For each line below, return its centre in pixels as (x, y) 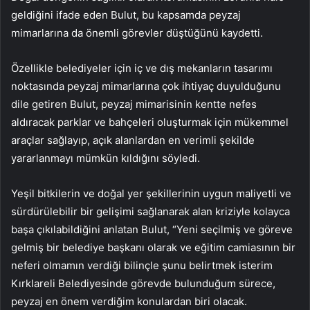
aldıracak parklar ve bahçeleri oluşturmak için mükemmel (150, 122)
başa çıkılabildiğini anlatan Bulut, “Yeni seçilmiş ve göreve (152, 230)
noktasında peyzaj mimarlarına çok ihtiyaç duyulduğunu (146, 86)
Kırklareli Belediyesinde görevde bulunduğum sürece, (143, 284)
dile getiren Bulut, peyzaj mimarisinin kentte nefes (134, 104)
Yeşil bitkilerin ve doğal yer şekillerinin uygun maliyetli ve (151, 194)
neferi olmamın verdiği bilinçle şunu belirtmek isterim (142, 266)
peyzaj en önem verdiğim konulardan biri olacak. (129, 302)
